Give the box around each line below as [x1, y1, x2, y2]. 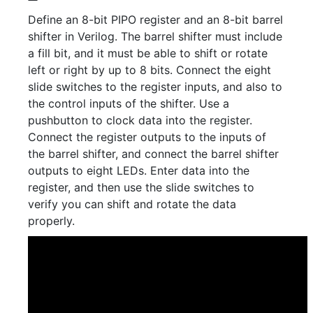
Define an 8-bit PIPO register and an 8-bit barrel [28, 12, 283, 27]
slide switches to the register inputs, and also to [28, 79, 282, 94]
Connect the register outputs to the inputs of [28, 129, 266, 144]
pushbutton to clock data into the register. [28, 112, 252, 127]
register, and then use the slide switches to [28, 180, 254, 194]
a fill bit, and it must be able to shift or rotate [28, 45, 268, 60]
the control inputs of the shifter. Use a [28, 96, 229, 110]
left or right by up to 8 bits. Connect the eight [28, 62, 271, 77]
